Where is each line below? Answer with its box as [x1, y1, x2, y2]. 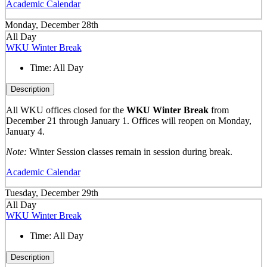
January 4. [5, 126, 47, 136]
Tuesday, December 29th [5, 188, 98, 198]
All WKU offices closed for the [5, 104, 126, 115]
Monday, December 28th [5, 20, 98, 30]
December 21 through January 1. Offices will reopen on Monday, [5, 115, 252, 126]
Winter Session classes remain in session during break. [26, 146, 232, 157]
